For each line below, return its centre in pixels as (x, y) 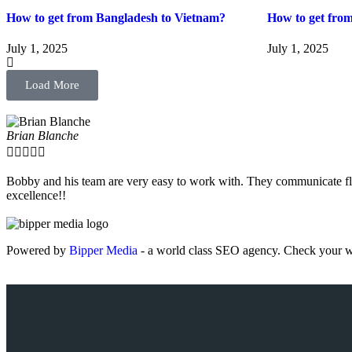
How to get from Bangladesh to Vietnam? (116, 18)
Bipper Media (103, 251)
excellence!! (36, 196)
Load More (52, 85)
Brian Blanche (42, 136)
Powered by (38, 251)
